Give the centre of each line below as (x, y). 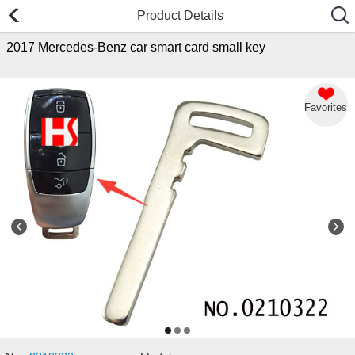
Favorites (326, 107)
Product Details (181, 15)
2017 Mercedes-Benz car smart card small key (136, 47)
